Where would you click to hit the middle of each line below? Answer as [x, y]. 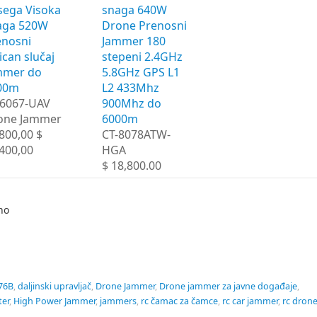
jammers [118, 301]
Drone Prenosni [144, 25]
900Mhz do [132, 103]
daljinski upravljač [54, 286]
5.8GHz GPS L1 [141, 72]
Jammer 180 [134, 41]
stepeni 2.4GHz [142, 56]
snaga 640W [134, 10]
